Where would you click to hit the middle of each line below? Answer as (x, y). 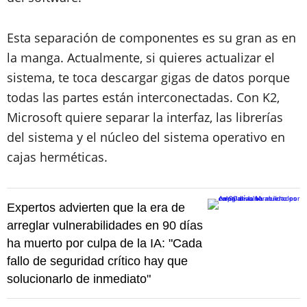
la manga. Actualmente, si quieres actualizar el (141, 57)
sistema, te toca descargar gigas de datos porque (148, 77)
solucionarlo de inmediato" (79, 279)
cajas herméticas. (57, 157)
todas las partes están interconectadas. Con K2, (143, 97)
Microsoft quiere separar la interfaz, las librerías (145, 117)
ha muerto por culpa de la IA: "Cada (105, 243)
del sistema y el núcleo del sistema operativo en (146, 137)
